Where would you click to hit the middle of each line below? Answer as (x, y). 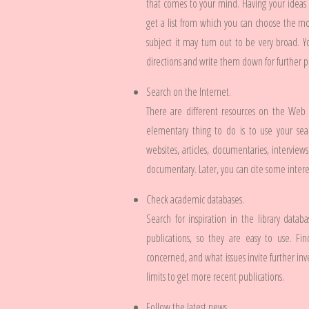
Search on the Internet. (189, 92)
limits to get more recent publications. (215, 277)
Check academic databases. (195, 199)
